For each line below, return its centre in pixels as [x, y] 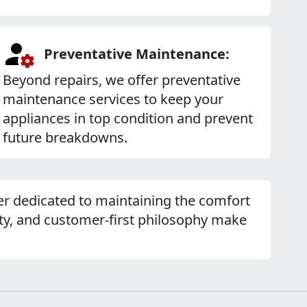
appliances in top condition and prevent [127, 118]
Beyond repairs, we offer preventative [121, 80]
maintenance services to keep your [113, 99]
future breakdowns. [65, 137]
